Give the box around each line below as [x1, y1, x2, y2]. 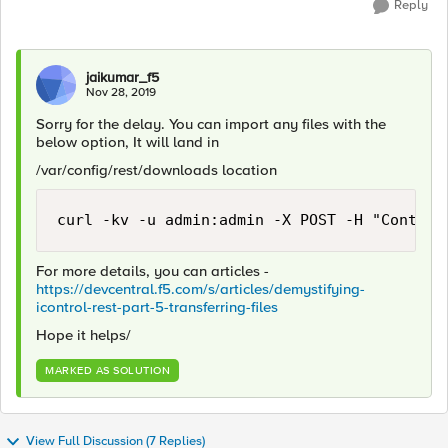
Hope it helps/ [36, 326, 131, 344]
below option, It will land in [36, 133, 219, 151]
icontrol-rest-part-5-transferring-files [36, 298, 278, 316]
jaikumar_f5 [86, 69, 159, 86]
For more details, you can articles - [36, 262, 269, 280]
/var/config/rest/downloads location [36, 161, 277, 179]
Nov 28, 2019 [86, 85, 156, 100]
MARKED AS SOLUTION [45, 364, 170, 377]
